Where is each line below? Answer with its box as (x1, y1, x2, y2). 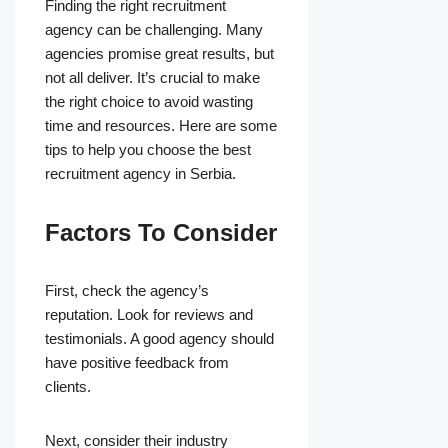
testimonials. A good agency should (45, 330, 274, 348)
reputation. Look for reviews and (45, 306, 253, 324)
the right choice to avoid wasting (45, 93, 253, 111)
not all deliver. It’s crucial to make (45, 69, 260, 87)
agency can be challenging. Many (45, 21, 263, 39)
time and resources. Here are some (45, 117, 277, 135)
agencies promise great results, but (45, 45, 274, 63)
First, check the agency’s (45, 282, 209, 300)
